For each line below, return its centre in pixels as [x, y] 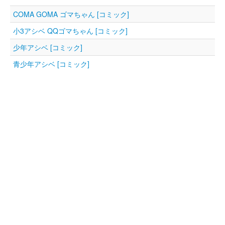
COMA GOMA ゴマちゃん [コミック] [71, 14]
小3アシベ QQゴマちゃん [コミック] [70, 30]
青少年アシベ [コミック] [51, 64]
